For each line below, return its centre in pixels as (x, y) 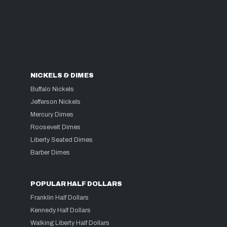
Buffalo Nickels (52, 89)
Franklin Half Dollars (60, 198)
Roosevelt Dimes (56, 127)
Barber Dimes (50, 153)
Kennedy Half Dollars (61, 210)
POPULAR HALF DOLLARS (77, 184)
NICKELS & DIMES (62, 75)
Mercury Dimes (52, 115)
